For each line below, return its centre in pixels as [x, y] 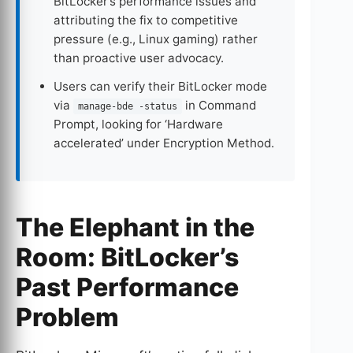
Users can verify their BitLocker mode [161, 86]
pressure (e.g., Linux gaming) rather [156, 39]
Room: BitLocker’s [127, 257]
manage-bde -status [128, 106]
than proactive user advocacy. [139, 58]
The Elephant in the [135, 227]
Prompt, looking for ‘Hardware [139, 124]
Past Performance [127, 287]
